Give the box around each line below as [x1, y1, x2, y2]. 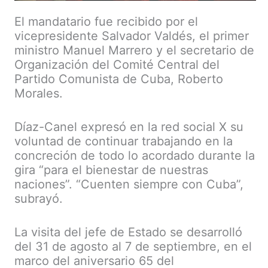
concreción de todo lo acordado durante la [14, 148, 255, 163]
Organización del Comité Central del [14, 57, 220, 72]
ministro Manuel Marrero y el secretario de [14, 43, 254, 58]
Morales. [14, 86, 63, 101]
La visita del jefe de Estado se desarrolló [14, 225, 242, 240]
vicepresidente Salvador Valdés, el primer [14, 29, 249, 44]
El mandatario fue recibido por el [14, 14, 198, 29]
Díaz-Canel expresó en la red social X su [14, 120, 243, 135]
